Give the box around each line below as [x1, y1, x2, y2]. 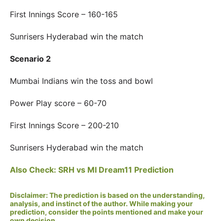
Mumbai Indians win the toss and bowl [10, 76, 153, 86]
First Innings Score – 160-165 [10, 9, 118, 19]
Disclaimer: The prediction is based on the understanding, [10, 191, 205, 199]
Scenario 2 [10, 54, 51, 64]
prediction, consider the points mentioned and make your [10, 208, 203, 216]
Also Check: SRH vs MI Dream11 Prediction [10, 165, 174, 175]
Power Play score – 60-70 [10, 98, 107, 108]
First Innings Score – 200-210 [10, 120, 119, 130]
